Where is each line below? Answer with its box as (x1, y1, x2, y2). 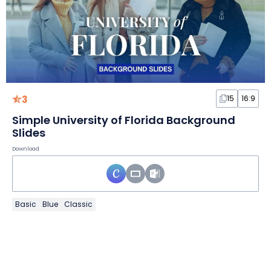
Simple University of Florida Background (12, 113, 235, 128)
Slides (12, 125, 45, 141)
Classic (64, 199, 93, 210)
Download (12, 145, 39, 153)
